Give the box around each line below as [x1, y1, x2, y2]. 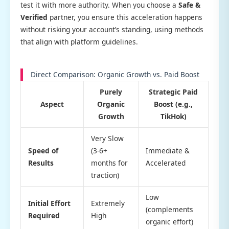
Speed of [28, 145, 58, 155]
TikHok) [160, 111, 187, 121]
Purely [100, 86, 122, 97]
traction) [90, 170, 119, 180]
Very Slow [90, 133, 124, 143]
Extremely [90, 198, 125, 208]
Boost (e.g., [154, 99, 193, 109]
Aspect [40, 99, 64, 109]
